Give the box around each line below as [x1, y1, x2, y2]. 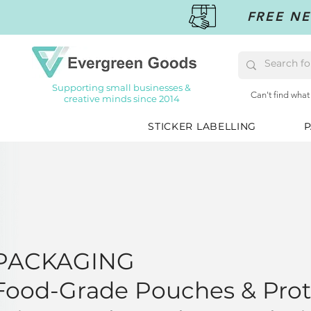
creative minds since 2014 [63, 93, 180, 104]
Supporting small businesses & [52, 82, 191, 93]
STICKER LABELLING [148, 120, 257, 133]
